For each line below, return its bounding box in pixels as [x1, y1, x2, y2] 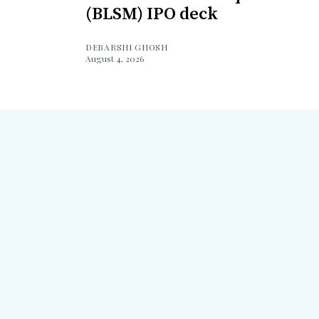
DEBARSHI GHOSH [85, 41, 168, 53]
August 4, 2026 [85, 53, 144, 65]
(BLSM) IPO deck [85, 4, 218, 26]
